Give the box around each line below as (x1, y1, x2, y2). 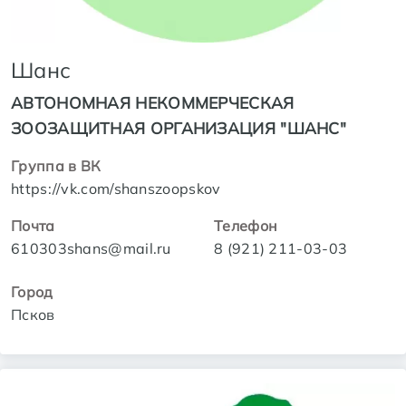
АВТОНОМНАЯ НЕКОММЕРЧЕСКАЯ (11, 92, 295, 112)
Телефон (214, 216, 278, 235)
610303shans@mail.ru (11, 238, 171, 257)
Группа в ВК (11, 156, 101, 175)
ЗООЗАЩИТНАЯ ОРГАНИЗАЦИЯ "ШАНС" (11, 117, 346, 138)
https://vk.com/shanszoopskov (11, 179, 221, 198)
